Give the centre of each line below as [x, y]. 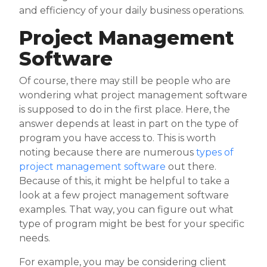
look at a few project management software [124, 195]
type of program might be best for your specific [132, 224]
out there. [191, 167]
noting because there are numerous [108, 153]
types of [215, 153]
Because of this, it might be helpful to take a [124, 181]
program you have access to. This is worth [117, 138]
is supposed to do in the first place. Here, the [125, 110]
